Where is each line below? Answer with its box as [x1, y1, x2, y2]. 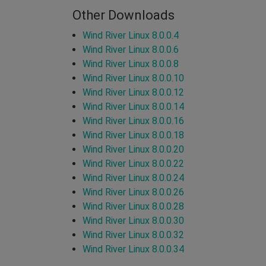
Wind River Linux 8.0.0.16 [83, 115, 184, 126]
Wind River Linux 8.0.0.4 [83, 29, 179, 41]
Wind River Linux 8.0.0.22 [83, 157, 184, 169]
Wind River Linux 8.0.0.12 [83, 86, 184, 98]
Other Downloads [72, 7, 175, 23]
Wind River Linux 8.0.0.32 [83, 229, 184, 240]
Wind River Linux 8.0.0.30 [83, 214, 184, 226]
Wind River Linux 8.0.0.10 [83, 72, 184, 84]
